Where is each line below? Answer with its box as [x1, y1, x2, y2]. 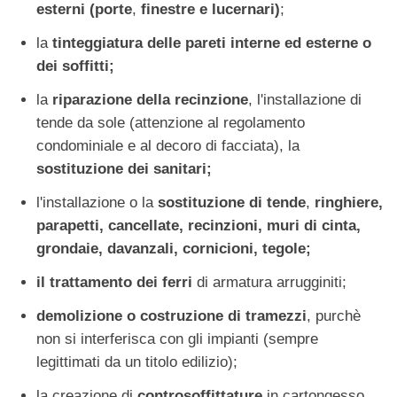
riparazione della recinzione [52, 91, 248, 109]
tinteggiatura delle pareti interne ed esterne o [48, 35, 371, 52]
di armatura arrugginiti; [192, 274, 346, 292]
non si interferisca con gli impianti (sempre [36, 331, 318, 348]
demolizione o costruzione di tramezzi [36, 307, 307, 325]
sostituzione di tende [158, 194, 306, 212]
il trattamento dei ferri [36, 274, 192, 292]
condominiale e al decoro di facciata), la [36, 137, 300, 155]
